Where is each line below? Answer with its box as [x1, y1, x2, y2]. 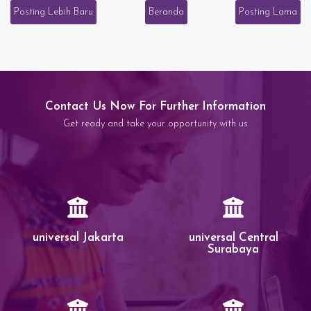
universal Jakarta [32, 232, 124, 244]
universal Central [188, 232, 278, 244]
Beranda [148, 7, 184, 18]
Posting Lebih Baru [14, 7, 93, 18]
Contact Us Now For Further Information [45, 101, 266, 113]
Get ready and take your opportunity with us [63, 119, 248, 130]
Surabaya [208, 244, 259, 256]
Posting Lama [239, 7, 297, 18]
